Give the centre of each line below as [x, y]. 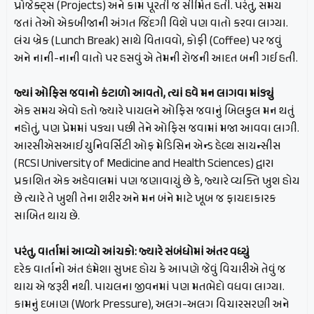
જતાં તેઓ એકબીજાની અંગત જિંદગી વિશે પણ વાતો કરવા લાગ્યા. [151, 23]
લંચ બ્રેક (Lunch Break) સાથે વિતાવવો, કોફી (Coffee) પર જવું [148, 41]
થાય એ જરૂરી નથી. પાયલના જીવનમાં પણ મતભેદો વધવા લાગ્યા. [149, 287]
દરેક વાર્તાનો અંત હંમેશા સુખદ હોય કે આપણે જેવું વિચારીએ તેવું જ [150, 269]
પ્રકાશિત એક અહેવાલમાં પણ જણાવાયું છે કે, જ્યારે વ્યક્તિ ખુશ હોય [157, 182]
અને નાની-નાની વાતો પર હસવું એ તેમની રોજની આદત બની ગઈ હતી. [156, 59]
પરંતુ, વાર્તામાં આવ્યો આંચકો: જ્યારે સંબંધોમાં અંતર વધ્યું [132, 252]
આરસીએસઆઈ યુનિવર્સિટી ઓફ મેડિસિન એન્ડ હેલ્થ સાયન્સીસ [148, 147]
